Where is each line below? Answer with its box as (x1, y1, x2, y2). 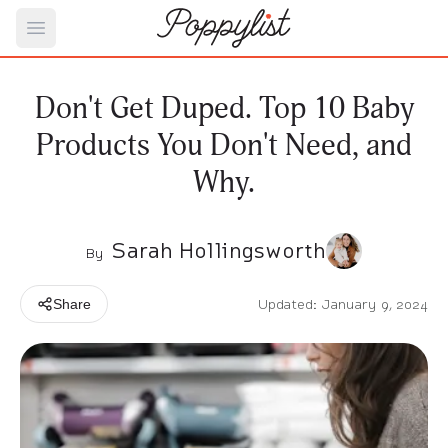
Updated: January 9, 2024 (258, 293, 428, 314)
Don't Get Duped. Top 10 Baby (34, 90, 414, 127)
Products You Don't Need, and (36, 127, 412, 164)
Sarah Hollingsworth (111, 236, 326, 265)
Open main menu (34, 26, 176, 50)
